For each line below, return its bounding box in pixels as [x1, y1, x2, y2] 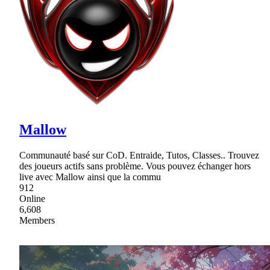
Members [19, 215, 55, 226]
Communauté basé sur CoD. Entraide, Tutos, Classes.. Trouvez [19, 150, 259, 161]
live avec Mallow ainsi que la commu [19, 172, 161, 183]
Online [19, 193, 45, 204]
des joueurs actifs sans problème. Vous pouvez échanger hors [19, 161, 251, 172]
